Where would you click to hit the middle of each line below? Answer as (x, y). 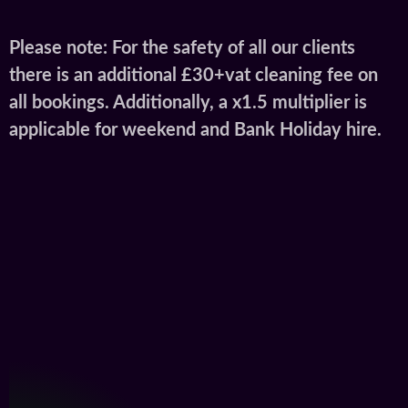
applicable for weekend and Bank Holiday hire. (195, 131)
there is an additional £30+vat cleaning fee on (194, 76)
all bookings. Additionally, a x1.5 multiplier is (188, 103)
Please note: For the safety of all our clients (182, 49)
